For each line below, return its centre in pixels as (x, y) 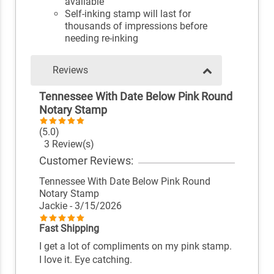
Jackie (54, 206)
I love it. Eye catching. (85, 260)
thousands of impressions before (136, 26)
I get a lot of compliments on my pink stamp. (135, 246)
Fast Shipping (69, 229)
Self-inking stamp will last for (128, 14)
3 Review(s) (66, 144)
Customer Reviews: (86, 160)
